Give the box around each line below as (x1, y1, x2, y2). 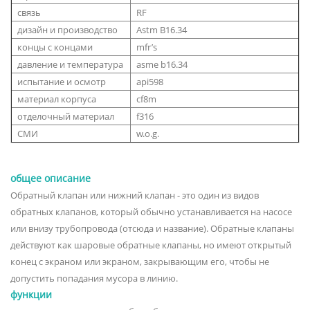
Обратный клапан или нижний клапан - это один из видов (10, 188, 259, 201)
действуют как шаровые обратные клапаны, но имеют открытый (10, 238, 291, 251)
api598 (136, 75, 163, 88)
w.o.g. (136, 127, 159, 140)
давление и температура (17, 57, 123, 71)
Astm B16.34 (136, 23, 187, 36)
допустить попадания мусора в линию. (10, 271, 178, 284)
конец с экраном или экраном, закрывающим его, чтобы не (10, 255, 269, 268)
